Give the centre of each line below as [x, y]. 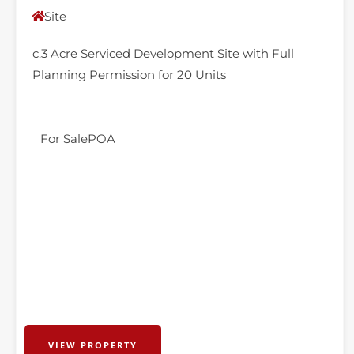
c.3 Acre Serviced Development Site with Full [163, 53]
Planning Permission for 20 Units [129, 75]
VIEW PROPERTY [93, 345]
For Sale [64, 139]
